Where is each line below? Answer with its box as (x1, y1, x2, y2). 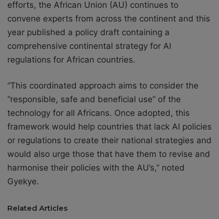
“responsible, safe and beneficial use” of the (7, 94, 181, 105)
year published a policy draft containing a (7, 27, 170, 38)
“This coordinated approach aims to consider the (7, 81, 198, 91)
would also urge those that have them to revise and (7, 149, 210, 159)
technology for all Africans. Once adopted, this (7, 108, 190, 118)
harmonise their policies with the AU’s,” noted (7, 163, 185, 173)
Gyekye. (7, 176, 39, 187)
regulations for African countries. (7, 55, 135, 65)
